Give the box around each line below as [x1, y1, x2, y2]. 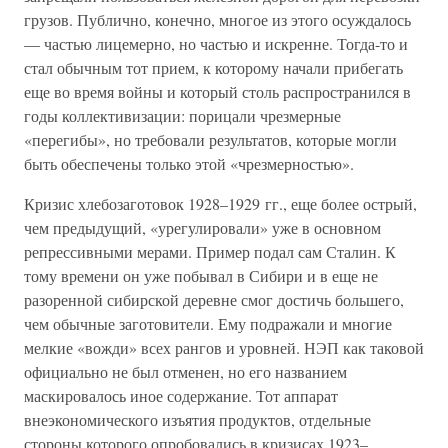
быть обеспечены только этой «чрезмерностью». [24, 153, 354, 174]
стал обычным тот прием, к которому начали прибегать [24, 57, 403, 78]
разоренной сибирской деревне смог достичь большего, [24, 289, 404, 310]
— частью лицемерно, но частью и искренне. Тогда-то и [24, 33, 408, 54]
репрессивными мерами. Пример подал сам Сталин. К [24, 241, 396, 262]
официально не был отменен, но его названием [24, 361, 347, 382]
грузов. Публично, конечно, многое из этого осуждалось [24, 9, 411, 30]
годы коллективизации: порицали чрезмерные [24, 105, 341, 126]
